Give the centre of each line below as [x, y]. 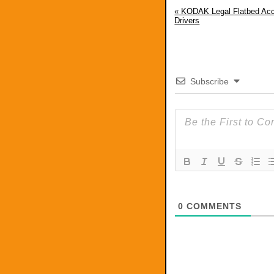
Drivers [187, 21]
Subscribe [210, 82]
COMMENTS [213, 206]
